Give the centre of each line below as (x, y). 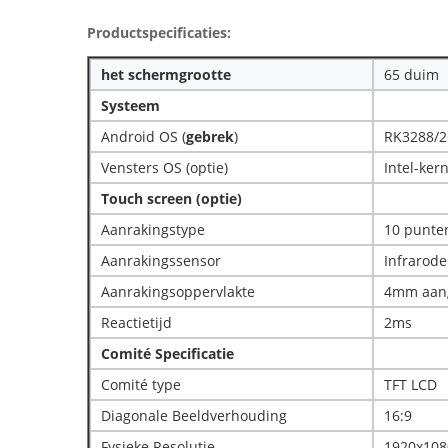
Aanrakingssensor (161, 260)
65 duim (411, 74)
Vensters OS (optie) (164, 167)
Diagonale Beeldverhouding (194, 415)
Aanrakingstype (153, 229)
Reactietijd (136, 322)
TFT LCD (410, 384)
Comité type (141, 384)
